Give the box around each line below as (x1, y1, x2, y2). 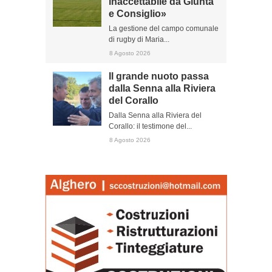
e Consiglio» (109, 8, 166, 19)
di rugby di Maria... (109, 35, 169, 44)
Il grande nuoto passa (109, 71, 209, 81)
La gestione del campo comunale (109, 24, 219, 33)
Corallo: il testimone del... (109, 122, 192, 131)
